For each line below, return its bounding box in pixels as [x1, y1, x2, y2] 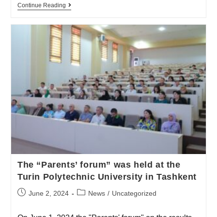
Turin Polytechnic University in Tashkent [17, 172, 197, 182]
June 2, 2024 [28, 189, 69, 198]
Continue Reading [17, 1, 66, 9]
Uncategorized [111, 189, 156, 198]
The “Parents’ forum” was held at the [17, 160, 181, 170]
